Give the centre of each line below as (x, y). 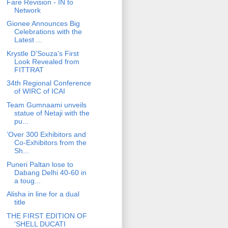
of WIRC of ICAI (39, 91)
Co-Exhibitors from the (50, 143)
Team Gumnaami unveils (46, 105)
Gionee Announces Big (43, 24)
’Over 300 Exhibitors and (46, 135)
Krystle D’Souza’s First (42, 53)
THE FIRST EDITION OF (47, 216)
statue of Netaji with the (52, 113)
